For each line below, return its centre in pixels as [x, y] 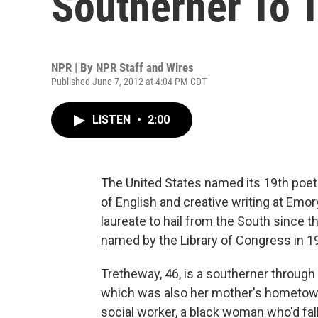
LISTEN [113, 120]
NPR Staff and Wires [145, 67]
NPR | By [73, 67]
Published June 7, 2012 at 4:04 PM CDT [129, 82]
